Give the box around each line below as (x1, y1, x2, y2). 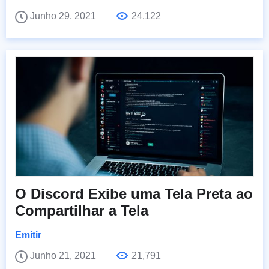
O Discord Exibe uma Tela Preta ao (15, 186, 253, 202)
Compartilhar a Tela (15, 202, 148, 219)
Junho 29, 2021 (30, 11, 98, 22)
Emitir (15, 230, 41, 241)
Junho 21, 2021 (30, 250, 98, 261)
